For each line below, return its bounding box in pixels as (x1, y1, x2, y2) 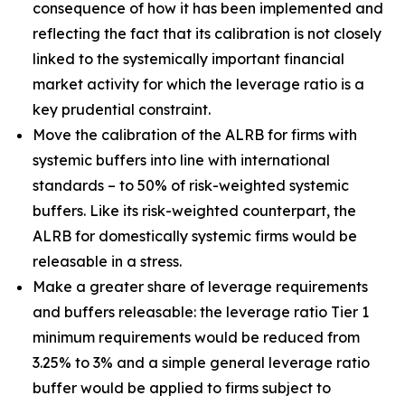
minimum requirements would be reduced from (33, 328, 360, 346)
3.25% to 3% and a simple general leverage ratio (33, 353, 370, 372)
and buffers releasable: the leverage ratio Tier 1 (33, 303, 369, 321)
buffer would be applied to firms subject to (33, 379, 331, 397)
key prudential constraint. (33, 100, 211, 118)
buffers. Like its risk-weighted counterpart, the (33, 202, 356, 220)
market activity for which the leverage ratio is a (33, 75, 364, 93)
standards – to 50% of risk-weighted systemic (33, 176, 349, 194)
